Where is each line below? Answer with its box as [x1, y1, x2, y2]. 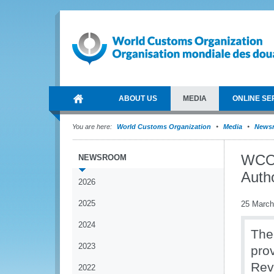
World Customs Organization [117, 123, 213, 130]
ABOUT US [119, 94, 157, 103]
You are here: [72, 123, 112, 130]
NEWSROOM [78, 153, 127, 162]
